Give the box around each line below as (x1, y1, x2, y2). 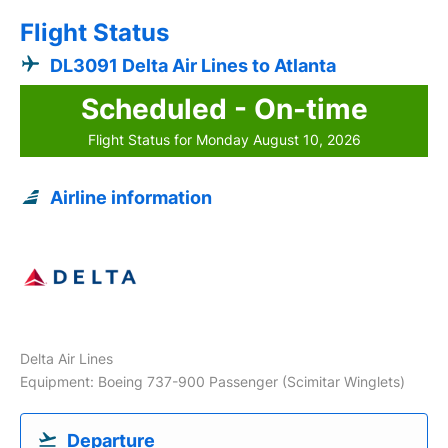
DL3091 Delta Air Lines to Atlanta (50, 54, 336, 76)
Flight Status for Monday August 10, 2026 (87, 130, 361, 148)
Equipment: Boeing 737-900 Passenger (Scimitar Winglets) (20, 372, 405, 390)
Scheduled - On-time (80, 91, 368, 126)
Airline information (50, 186, 212, 208)
